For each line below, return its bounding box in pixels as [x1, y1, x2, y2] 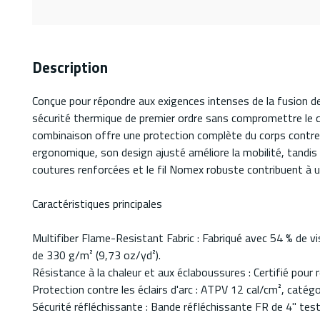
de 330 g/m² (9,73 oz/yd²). [32, 246, 161, 264]
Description [32, 56, 108, 79]
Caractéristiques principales [32, 195, 162, 213]
